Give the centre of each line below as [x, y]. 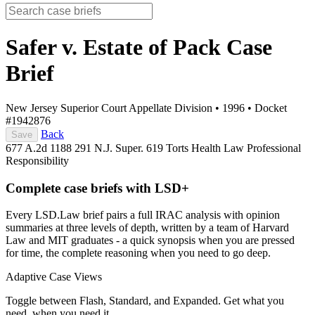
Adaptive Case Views [54, 277]
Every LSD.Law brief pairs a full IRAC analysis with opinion [143, 215]
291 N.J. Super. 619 [120, 148]
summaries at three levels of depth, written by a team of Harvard [147, 228]
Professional [274, 148]
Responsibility [37, 160]
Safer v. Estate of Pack [116, 47]
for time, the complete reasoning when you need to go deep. [138, 253]
